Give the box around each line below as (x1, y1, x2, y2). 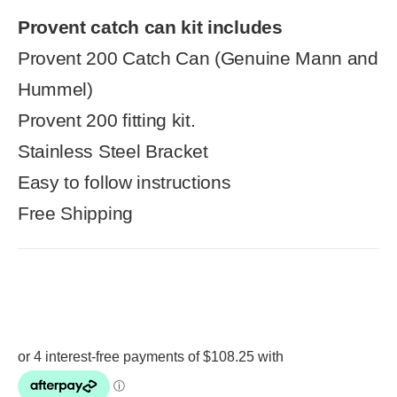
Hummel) (18, 78, 93, 99)
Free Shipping (18, 202, 133, 223)
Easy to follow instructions (18, 171, 231, 192)
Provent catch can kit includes (18, 16, 283, 37)
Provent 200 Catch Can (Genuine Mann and (18, 47, 378, 68)
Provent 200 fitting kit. (18, 109, 196, 130)
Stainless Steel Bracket (18, 140, 208, 161)
